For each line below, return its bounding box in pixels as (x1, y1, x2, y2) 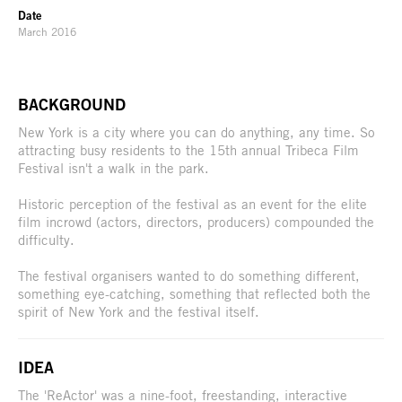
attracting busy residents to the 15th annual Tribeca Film (18, 142, 359, 159)
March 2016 (18, 24, 76, 39)
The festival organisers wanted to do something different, (18, 267, 360, 284)
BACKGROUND (18, 94, 126, 115)
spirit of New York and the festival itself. (18, 303, 259, 320)
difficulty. (18, 232, 74, 249)
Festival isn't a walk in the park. (18, 160, 209, 177)
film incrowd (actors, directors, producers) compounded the (18, 214, 374, 231)
